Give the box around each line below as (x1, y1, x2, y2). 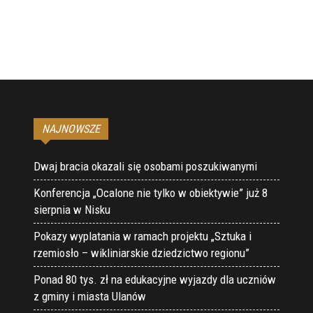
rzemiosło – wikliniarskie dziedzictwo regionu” (34, 246, 249, 261)
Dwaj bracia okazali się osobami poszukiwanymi (34, 159, 257, 174)
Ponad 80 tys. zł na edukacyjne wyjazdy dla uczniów (34, 272, 276, 287)
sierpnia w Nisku (34, 203, 110, 217)
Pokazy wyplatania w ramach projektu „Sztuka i (34, 229, 252, 244)
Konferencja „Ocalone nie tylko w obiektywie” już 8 (34, 186, 268, 201)
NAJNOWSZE (42, 122, 100, 136)
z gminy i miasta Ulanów (34, 289, 146, 304)
